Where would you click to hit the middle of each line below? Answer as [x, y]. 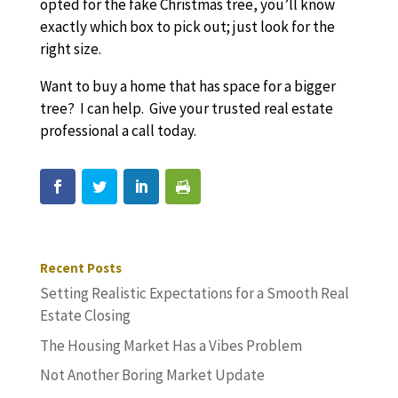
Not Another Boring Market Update [152, 375]
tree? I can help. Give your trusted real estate [186, 108]
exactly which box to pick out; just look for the [187, 27]
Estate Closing [85, 316]
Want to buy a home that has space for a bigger [187, 86]
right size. [70, 49]
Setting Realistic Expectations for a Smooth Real [194, 294]
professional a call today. [118, 131]
